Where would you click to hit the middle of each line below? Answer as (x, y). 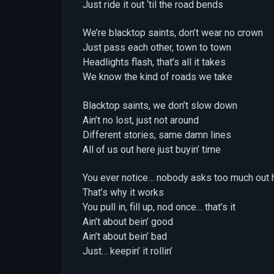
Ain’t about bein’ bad (125, 236)
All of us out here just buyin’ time (152, 149)
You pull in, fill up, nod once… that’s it (159, 207)
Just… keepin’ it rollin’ (128, 251)
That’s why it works (123, 192)
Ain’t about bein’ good (128, 221)
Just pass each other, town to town (157, 48)
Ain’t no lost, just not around (141, 120)
